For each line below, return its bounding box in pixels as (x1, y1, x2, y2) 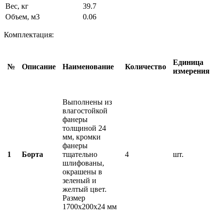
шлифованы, (62, 158, 104, 167)
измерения (173, 66, 210, 75)
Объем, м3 (5, 12, 40, 21)
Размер (62, 193, 85, 202)
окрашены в (62, 167, 102, 176)
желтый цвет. (62, 185, 107, 193)
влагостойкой (62, 106, 108, 115)
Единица (173, 58, 203, 66)
